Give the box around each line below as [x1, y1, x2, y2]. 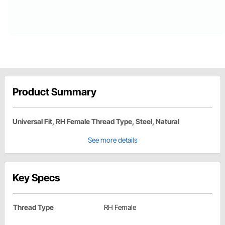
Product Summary [13, 86, 96, 98]
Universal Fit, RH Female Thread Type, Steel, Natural [13, 117, 179, 126]
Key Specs [13, 172, 60, 184]
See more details [87, 136, 138, 145]
